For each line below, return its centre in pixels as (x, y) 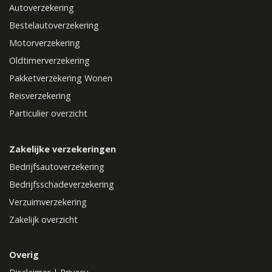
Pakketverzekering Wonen (61, 78)
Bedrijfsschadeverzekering (62, 185)
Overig (24, 255)
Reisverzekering (40, 96)
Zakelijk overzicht (43, 220)
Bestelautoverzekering (54, 25)
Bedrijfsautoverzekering (57, 167)
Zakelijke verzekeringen (63, 149)
